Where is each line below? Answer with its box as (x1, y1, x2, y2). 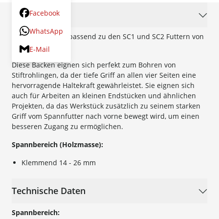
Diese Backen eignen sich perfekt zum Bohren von (12, 60, 176, 70)
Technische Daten (12, 185, 86, 197)
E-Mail (29, 44, 50, 54)
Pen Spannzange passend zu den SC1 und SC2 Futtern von (12, 32, 204, 42)
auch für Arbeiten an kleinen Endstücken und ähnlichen (12, 91, 196, 101)
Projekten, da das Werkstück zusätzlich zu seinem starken (12, 101, 200, 111)
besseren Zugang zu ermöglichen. (12, 122, 123, 131)
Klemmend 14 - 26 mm (22, 158, 96, 168)
